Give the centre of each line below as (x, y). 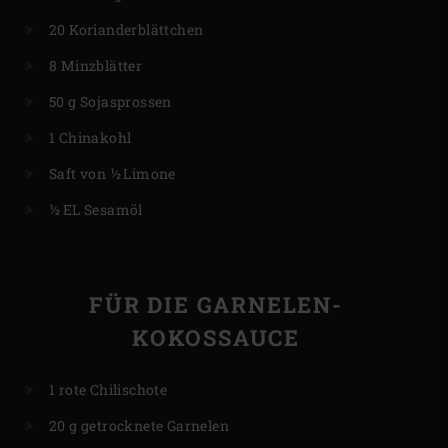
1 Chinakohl (90, 138)
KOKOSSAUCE (216, 338)
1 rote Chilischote (108, 390)
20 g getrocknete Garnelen (139, 426)
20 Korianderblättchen (126, 30)
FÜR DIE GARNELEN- (216, 305)
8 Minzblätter (96, 66)
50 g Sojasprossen (110, 102)
